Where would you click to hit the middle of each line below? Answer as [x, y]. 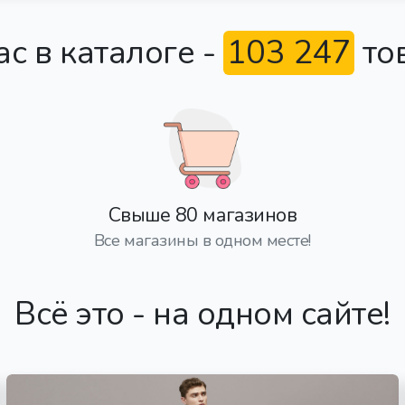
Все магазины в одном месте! [202, 241]
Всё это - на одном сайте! [202, 315]
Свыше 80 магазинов [202, 216]
